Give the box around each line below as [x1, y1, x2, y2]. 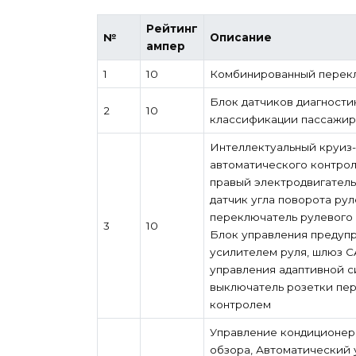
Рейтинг [145, 21, 198, 35]
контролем [209, 297, 271, 311]
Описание [209, 30, 272, 44]
